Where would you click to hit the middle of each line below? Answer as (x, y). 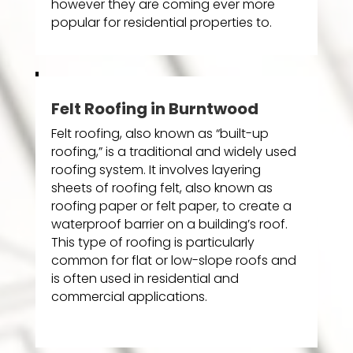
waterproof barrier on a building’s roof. (169, 225)
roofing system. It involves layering (156, 170)
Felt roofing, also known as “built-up (160, 134)
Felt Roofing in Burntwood (154, 109)
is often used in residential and (145, 279)
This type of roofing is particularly (152, 243)
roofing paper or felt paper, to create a (171, 206)
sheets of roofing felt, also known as (162, 188)
